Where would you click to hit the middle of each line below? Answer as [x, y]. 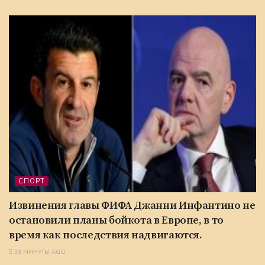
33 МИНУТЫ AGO [39, 252]
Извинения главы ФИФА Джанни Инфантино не [132, 205]
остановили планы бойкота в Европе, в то [116, 220]
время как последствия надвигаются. [106, 235]
